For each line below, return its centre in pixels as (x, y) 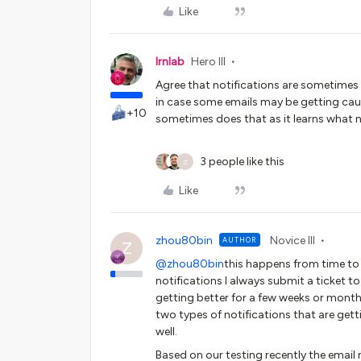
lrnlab (170, 62)
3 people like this (242, 162)
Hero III (208, 62)
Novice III (293, 241)
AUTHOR (240, 240)
